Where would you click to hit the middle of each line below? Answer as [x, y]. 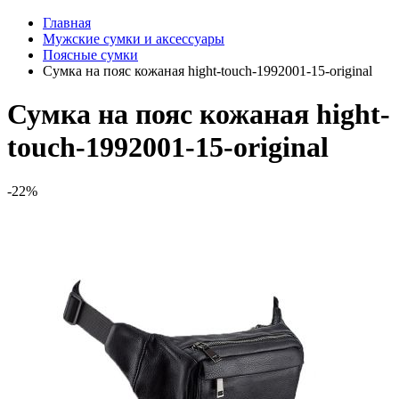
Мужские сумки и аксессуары [134, 38]
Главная [67, 22]
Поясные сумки [90, 54]
